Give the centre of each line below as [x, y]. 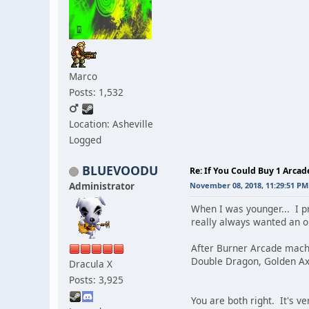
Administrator [102, 186]
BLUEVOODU [120, 170]
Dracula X [91, 263]
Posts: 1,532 [96, 92]
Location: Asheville [111, 123]
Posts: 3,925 [96, 279]
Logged [85, 139]
